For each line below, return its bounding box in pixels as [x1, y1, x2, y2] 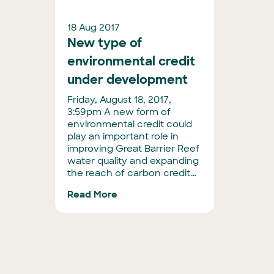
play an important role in [67, 130, 179, 143]
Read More [67, 188, 117, 201]
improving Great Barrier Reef [67, 143, 199, 155]
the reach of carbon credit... [67, 167, 196, 179]
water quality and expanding [67, 155, 199, 167]
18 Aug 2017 [67, 21, 120, 34]
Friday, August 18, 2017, [67, 94, 171, 106]
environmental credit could [67, 118, 192, 130]
